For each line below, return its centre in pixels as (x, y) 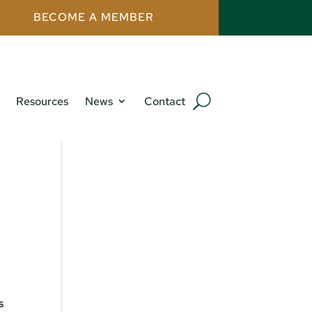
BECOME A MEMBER (93, 17)
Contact (164, 102)
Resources (42, 102)
